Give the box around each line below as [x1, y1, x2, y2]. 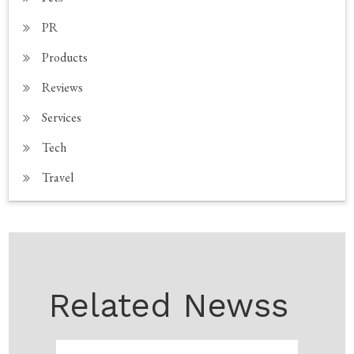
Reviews [42, 79, 84, 96]
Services [42, 109, 82, 126]
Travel [42, 169, 74, 186]
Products [42, 49, 88, 66]
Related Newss [48, 286, 289, 326]
